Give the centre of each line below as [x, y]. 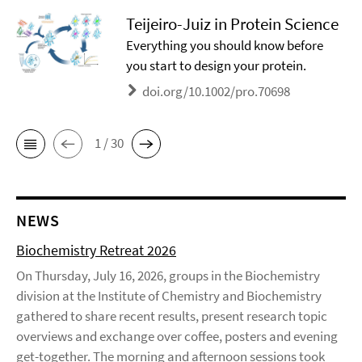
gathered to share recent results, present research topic [172, 316]
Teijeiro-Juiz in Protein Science [233, 24]
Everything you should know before [225, 46]
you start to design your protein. [217, 66]
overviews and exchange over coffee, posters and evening [177, 336]
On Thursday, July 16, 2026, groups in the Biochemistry [168, 275]
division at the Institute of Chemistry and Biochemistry [169, 295]
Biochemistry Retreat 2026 [96, 250]
